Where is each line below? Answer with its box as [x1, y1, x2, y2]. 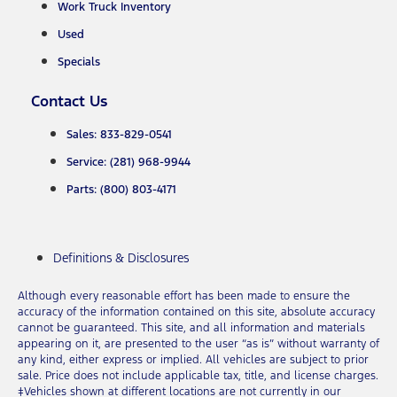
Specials [58, 55, 100, 70]
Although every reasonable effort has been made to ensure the [18, 289, 350, 304]
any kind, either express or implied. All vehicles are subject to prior [18, 353, 369, 368]
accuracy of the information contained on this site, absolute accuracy [18, 305, 375, 320]
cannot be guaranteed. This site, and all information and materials [18, 321, 365, 336]
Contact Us [31, 91, 107, 112]
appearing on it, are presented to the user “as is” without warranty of [18, 337, 379, 352]
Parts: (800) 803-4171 [66, 183, 176, 198]
